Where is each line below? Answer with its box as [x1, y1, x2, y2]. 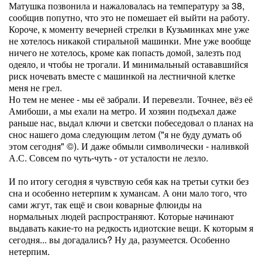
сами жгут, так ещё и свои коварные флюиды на [9, 198, 202, 211]
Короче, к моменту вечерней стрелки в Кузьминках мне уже [9, 22, 249, 36]
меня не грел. [9, 81, 62, 94]
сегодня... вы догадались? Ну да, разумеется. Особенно [9, 233, 230, 246]
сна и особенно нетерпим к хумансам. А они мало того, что [9, 186, 247, 199]
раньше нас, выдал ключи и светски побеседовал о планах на [9, 116, 253, 129]
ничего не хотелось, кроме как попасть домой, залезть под [9, 46, 241, 59]
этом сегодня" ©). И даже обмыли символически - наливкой [9, 139, 249, 153]
